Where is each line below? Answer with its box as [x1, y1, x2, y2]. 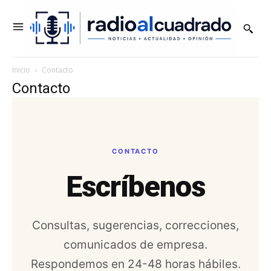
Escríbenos [66, 169, 205, 204]
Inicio [12, 64, 30, 75]
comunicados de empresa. [64, 237, 207, 252]
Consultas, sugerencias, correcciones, [32, 218, 239, 232]
